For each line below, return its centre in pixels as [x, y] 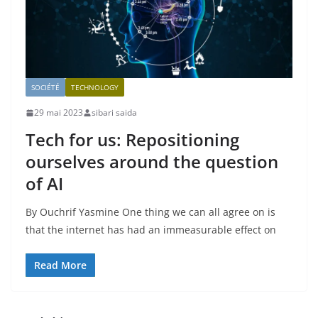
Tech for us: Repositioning [132, 140]
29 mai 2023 [59, 113]
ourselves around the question [152, 162]
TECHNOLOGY [95, 88]
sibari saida [114, 113]
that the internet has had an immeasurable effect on [151, 230]
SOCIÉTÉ [45, 88]
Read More [60, 265]
